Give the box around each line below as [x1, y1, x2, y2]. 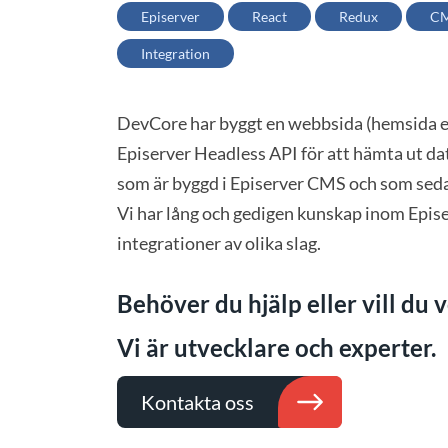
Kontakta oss [141, 389, 254, 414]
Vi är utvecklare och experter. [117, 333, 436, 362]
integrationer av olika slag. [117, 232, 321, 254]
